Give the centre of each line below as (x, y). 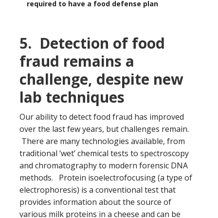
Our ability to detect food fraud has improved (102, 117)
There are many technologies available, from (102, 141)
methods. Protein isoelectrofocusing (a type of (106, 177)
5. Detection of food (92, 43)
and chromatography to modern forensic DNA (104, 165)
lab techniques (72, 97)
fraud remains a (77, 61)
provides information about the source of (95, 202)
